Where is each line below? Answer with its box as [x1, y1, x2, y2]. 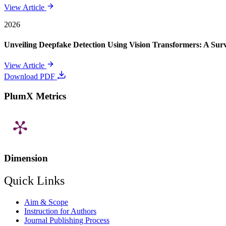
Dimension [4, 152, 48, 163]
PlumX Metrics [4, 90, 66, 101]
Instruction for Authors [24, 206, 96, 215]
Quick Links [4, 174, 65, 187]
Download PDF [4, 72, 57, 81]
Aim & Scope [24, 197, 68, 206]
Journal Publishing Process [24, 215, 109, 224]
